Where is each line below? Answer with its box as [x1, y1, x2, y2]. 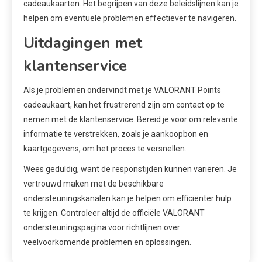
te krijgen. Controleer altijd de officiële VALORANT [23, 208, 205, 218]
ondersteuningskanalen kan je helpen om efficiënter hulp [23, 193, 232, 203]
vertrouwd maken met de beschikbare [23, 178, 164, 188]
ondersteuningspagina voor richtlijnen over [23, 222, 180, 232]
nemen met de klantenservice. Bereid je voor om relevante [23, 114, 238, 124]
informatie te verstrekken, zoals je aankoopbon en [23, 129, 208, 139]
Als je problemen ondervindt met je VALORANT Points [23, 85, 221, 95]
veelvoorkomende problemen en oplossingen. [23, 237, 191, 247]
